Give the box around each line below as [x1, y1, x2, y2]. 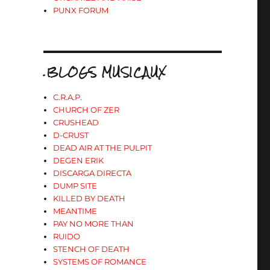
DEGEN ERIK [53, 155, 104, 165]
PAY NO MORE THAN [53, 219, 134, 228]
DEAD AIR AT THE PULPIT [53, 143, 152, 152]
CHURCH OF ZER [53, 105, 120, 115]
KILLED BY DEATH [53, 193, 126, 203]
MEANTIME [53, 206, 98, 216]
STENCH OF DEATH [53, 244, 130, 254]
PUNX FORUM [53, 5, 109, 15]
